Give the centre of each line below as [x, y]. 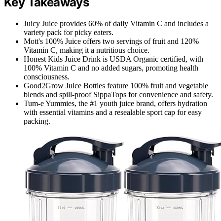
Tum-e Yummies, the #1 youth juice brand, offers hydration [115, 103]
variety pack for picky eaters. [69, 32]
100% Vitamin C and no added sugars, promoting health [111, 68]
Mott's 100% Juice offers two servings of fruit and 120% [111, 41]
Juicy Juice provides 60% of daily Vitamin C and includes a [116, 23]
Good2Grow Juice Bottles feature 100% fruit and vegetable [116, 85]
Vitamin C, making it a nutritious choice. [87, 50]
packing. [37, 121]
